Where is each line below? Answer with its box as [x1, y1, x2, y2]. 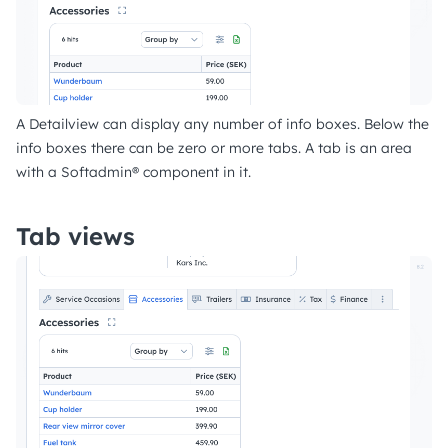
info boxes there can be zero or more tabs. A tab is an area [16, 138, 412, 157]
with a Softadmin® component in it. [16, 162, 251, 181]
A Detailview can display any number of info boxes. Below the [16, 114, 429, 133]
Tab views [16, 220, 135, 251]
